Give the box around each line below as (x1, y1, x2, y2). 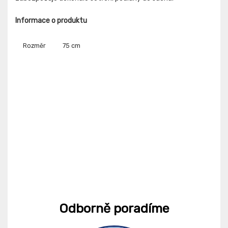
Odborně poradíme (59, 201, 169, 216)
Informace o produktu (15, 16, 87, 25)
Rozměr (23, 42, 46, 50)
